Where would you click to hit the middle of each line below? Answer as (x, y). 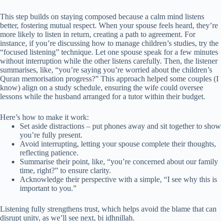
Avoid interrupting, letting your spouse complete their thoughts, (118, 144)
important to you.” (48, 188)
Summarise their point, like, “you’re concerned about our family (119, 162)
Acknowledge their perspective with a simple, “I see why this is (118, 180)
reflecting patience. (49, 153)
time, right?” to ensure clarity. (65, 171)
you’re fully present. (51, 135)
